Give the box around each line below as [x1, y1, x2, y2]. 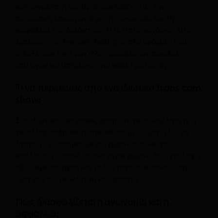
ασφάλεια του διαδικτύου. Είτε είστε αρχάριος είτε [15, 25, 191, 34]
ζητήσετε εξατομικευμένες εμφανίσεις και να [15, 140, 169, 148]
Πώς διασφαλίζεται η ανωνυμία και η [15, 195, 169, 208]
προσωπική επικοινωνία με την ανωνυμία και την [15, 14, 178, 22]
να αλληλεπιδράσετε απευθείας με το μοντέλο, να [15, 128, 189, 137]
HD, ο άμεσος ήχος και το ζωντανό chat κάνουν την [15, 163, 188, 172]
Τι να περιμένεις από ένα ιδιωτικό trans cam [15, 81, 201, 94]
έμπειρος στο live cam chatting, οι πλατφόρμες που [15, 37, 186, 46]
